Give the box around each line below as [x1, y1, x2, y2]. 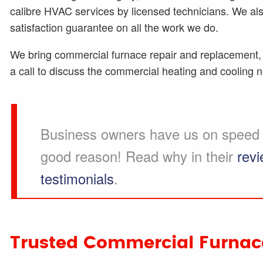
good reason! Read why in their [40, 146, 237, 166]
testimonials [40, 168, 114, 188]
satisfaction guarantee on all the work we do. [9, 19, 218, 35]
